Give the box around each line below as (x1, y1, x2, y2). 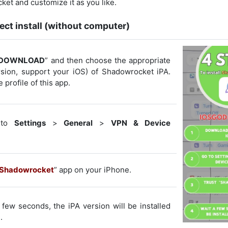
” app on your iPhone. (54, 164, 131, 175)
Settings (14, 118, 46, 128)
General (64, 118, 93, 128)
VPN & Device (111, 118, 171, 128)
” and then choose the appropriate (45, 55, 170, 65)
